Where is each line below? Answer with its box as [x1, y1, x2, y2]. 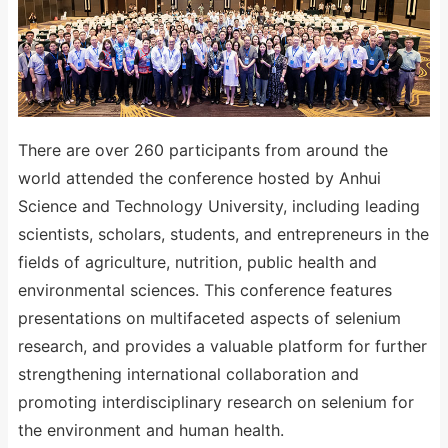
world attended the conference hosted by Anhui [18, 168, 381, 188]
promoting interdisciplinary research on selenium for [18, 392, 414, 412]
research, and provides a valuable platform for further [18, 336, 427, 356]
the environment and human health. [18, 420, 284, 440]
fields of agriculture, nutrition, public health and [18, 252, 377, 272]
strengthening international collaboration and [18, 364, 359, 384]
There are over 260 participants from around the [18, 140, 388, 160]
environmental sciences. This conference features [18, 280, 392, 300]
